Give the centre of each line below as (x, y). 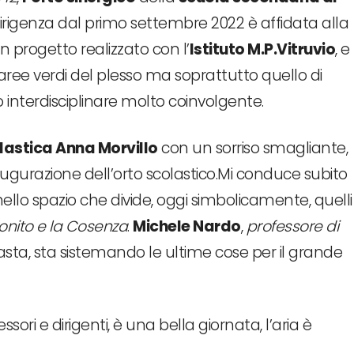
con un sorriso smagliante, (252, 148)
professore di (292, 226)
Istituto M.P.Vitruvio (262, 49)
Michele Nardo (187, 226)
